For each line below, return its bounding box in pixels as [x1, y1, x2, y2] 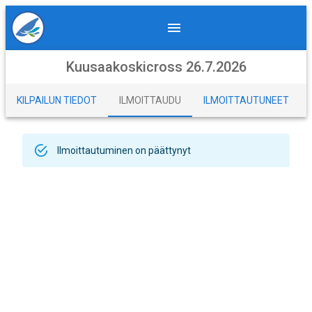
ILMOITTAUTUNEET [203, 94, 289, 106]
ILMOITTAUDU [119, 94, 181, 106]
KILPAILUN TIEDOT [17, 94, 97, 106]
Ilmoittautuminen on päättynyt [57, 145, 191, 156]
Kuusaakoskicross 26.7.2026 [65, 58, 247, 75]
